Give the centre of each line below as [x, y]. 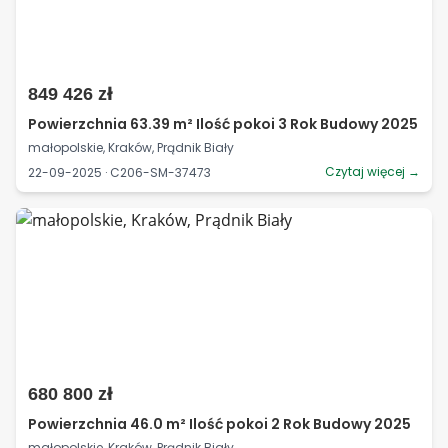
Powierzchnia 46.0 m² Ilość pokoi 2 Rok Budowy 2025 [219, 424]
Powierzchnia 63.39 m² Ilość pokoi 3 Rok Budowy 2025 [223, 124]
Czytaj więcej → [372, 171]
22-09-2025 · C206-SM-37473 [119, 172]
